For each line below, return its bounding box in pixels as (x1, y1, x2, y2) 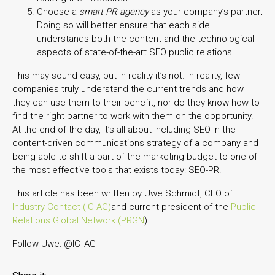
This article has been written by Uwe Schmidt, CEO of (12, 187, 233, 199)
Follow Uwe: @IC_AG (12, 238, 96, 249)
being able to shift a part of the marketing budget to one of (12, 150, 257, 162)
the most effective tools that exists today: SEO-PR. (12, 164, 222, 176)
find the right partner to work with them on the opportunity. (12, 110, 254, 122)
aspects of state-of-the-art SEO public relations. (37, 46, 234, 58)
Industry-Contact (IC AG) (12, 201, 111, 212)
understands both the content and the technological (37, 33, 254, 44)
